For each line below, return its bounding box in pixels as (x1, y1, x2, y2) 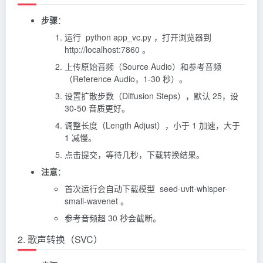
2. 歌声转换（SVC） (18, 232, 103, 246)
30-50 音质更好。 (65, 102, 130, 114)
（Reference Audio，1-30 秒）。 (65, 72, 187, 85)
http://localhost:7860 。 (65, 43, 150, 55)
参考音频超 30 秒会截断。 (65, 211, 161, 224)
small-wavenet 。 (65, 194, 129, 207)
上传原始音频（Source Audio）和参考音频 (65, 60, 221, 72)
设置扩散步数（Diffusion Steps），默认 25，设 (65, 89, 238, 102)
